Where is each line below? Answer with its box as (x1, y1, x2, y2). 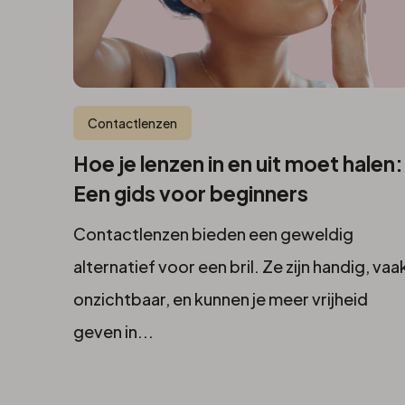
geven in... (72, 321, 154, 343)
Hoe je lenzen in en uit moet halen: (72, 151, 403, 177)
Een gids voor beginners (72, 181, 308, 207)
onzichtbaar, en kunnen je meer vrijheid (72, 288, 368, 310)
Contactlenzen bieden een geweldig (72, 223, 353, 245)
